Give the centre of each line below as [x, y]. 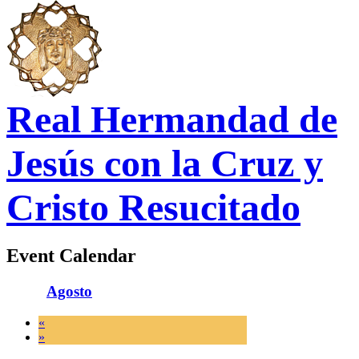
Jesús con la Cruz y [165, 163]
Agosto [69, 291]
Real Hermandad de [172, 119]
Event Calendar [71, 255]
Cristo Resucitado [153, 207]
